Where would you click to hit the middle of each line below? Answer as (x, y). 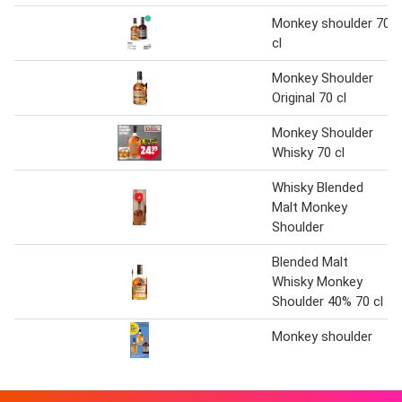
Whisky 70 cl (308, 152)
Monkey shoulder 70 (331, 23)
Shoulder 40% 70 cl (328, 301)
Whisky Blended (318, 187)
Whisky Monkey (317, 281)
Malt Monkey (310, 207)
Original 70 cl (309, 97)
